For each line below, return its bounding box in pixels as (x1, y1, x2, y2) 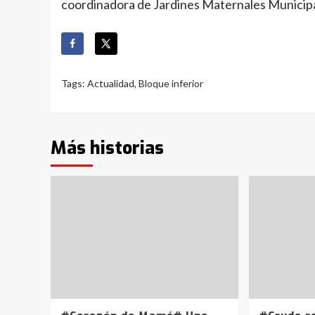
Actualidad (87, 77, 134, 90)
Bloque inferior (139, 77, 203, 90)
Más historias (51, 136, 164, 160)
